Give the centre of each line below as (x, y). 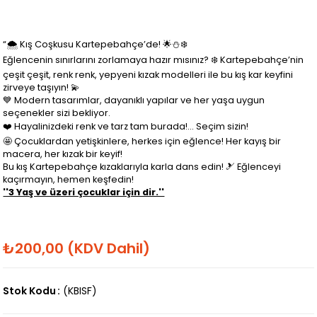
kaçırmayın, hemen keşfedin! (69, 179)
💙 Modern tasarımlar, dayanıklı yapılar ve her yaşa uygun (134, 100)
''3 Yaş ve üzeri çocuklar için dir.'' (84, 192)
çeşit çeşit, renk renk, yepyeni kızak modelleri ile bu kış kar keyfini (148, 74)
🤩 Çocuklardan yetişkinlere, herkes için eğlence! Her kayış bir (142, 141)
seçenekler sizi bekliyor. (57, 113)
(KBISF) (80, 290)
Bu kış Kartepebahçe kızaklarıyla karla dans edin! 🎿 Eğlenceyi (142, 166)
